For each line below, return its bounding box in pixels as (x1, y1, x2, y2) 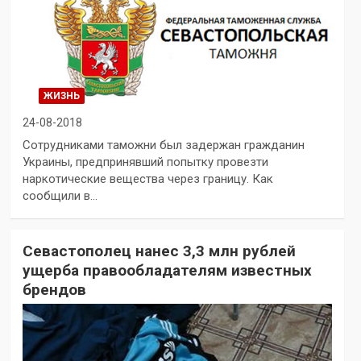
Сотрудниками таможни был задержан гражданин (22, 138, 305, 152)
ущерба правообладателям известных (22, 261, 312, 280)
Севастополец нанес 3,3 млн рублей (22, 242, 296, 260)
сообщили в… (22, 189, 98, 203)
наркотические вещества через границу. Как (22, 172, 273, 186)
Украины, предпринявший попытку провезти (22, 155, 268, 169)
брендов (22, 280, 86, 299)
